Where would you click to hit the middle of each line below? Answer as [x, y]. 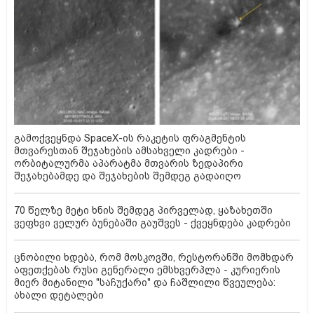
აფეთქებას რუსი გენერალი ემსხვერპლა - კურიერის [147, 270]
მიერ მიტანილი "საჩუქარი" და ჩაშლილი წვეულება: [145, 283]
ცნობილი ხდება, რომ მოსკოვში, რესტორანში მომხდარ [154, 258]
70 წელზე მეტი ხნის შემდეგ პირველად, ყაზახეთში [143, 211]
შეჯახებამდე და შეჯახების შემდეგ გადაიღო [128, 176]
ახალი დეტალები [59, 295]
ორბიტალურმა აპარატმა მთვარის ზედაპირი [129, 164]
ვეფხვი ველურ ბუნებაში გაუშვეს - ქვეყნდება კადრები [152, 223]
